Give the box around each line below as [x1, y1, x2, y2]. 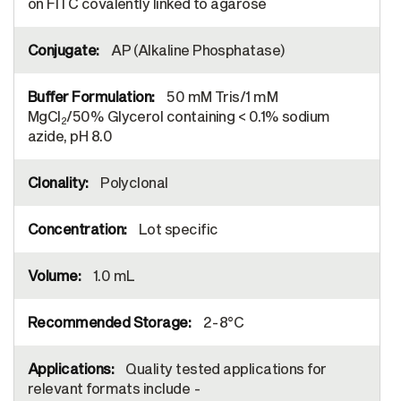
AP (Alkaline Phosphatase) [107, 41, 286, 58]
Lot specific [135, 220, 218, 237]
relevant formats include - [28, 380, 200, 397]
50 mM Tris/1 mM [163, 88, 278, 105]
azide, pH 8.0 [28, 127, 112, 144]
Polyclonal [97, 174, 168, 191]
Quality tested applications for [122, 360, 327, 377]
